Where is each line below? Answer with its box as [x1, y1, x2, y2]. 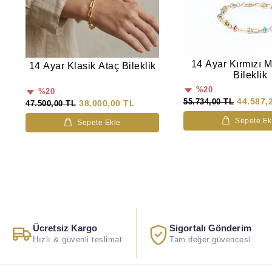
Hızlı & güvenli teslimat [33, 236, 122, 245]
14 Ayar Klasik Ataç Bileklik [29, 61, 156, 72]
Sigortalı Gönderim [169, 223, 251, 234]
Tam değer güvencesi [169, 236, 251, 245]
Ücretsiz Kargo [33, 223, 98, 234]
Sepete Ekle [77, 118, 121, 127]
